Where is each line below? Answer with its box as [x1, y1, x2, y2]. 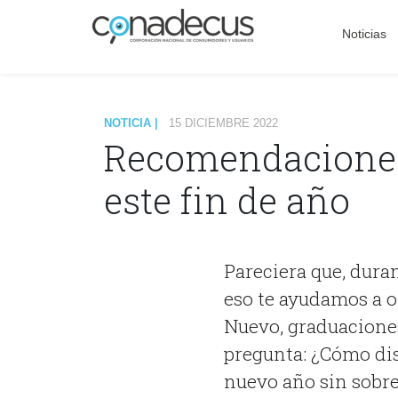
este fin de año [104, 176, 350, 224]
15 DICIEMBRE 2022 [169, 115, 278, 130]
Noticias [341, 26, 386, 41]
